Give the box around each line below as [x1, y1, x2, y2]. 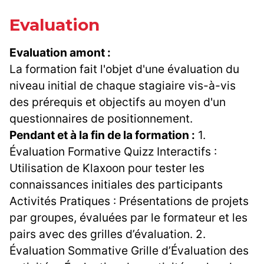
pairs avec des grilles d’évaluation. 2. [9, 227, 206, 242]
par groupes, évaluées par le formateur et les [9, 210, 247, 225]
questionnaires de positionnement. [9, 111, 193, 126]
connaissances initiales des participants [9, 177, 223, 192]
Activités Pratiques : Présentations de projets [9, 194, 249, 209]
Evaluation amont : [9, 45, 111, 60]
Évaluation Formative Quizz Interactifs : [9, 144, 217, 159]
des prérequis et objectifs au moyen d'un [9, 95, 226, 110]
